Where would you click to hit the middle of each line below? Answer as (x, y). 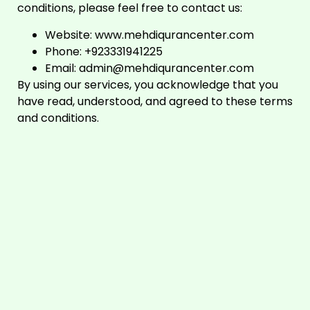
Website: (70, 35)
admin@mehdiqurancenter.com (166, 68)
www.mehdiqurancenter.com (174, 35)
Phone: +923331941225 (104, 51)
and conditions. (58, 118)
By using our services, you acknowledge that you (148, 84)
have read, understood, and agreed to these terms (155, 101)
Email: (62, 68)
